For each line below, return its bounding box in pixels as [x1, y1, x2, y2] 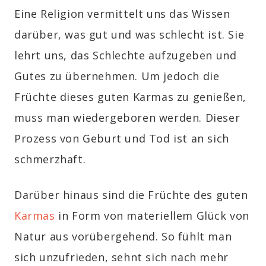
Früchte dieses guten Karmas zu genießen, [14, 90, 247, 104]
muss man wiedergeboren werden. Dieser [14, 110, 240, 125]
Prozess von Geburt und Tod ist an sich [14, 131, 229, 146]
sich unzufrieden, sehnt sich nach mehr [14, 250, 229, 265]
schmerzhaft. [14, 152, 86, 167]
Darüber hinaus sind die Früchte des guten [14, 188, 248, 202]
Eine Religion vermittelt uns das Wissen [14, 7, 230, 21]
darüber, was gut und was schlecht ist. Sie [14, 27, 245, 42]
